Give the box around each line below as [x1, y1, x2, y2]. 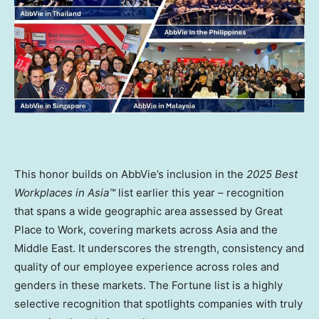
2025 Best [246, 167, 298, 181]
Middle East [14, 241, 73, 255]
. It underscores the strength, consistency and [73, 241, 304, 255]
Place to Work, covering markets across [14, 222, 216, 236]
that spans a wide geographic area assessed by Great [14, 204, 283, 218]
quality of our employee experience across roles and [14, 259, 279, 273]
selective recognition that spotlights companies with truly [14, 296, 303, 310]
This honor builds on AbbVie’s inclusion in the [14, 167, 246, 181]
